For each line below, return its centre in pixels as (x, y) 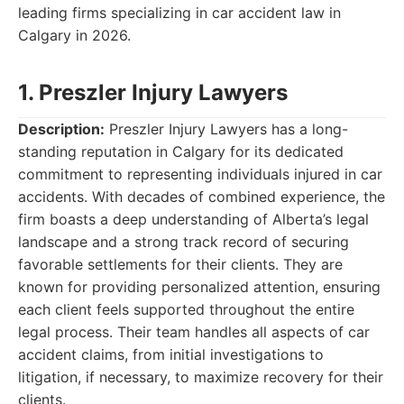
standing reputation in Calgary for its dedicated (181, 151)
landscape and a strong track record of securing (184, 242)
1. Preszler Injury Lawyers (153, 92)
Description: (61, 129)
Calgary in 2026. (74, 35)
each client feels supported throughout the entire (186, 309)
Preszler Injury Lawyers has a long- (226, 129)
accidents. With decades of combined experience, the (202, 197)
